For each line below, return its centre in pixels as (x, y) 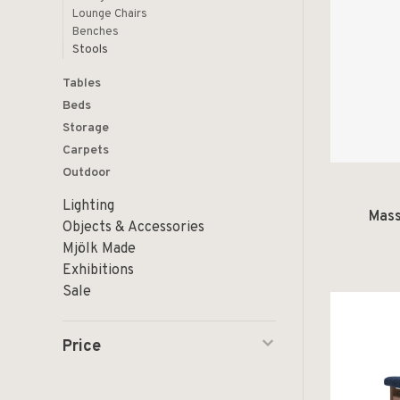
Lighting (88, 206)
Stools (90, 50)
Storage (86, 128)
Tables (82, 83)
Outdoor (87, 173)
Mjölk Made (99, 249)
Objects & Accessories (133, 228)
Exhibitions (98, 271)
